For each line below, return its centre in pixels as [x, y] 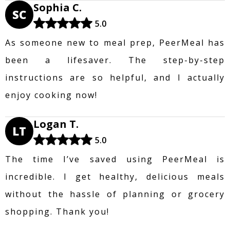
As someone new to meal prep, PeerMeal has [115, 42]
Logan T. [56, 124]
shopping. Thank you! [57, 211]
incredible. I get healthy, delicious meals [115, 176]
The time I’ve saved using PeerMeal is [115, 159]
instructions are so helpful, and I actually [115, 77]
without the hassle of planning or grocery [115, 194]
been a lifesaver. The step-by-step [115, 60]
